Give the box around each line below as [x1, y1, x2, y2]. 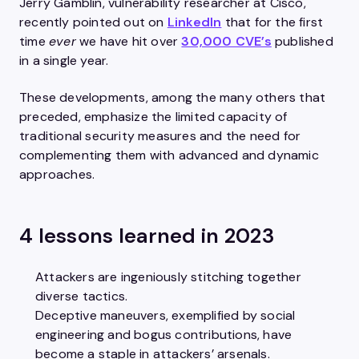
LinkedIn [167, 14, 222, 30]
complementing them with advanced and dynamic [19, 147, 319, 163]
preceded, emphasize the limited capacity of [19, 108, 288, 125]
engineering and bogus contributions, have [35, 326, 292, 343]
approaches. [19, 166, 95, 183]
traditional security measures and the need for [19, 127, 301, 144]
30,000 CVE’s [181, 33, 272, 50]
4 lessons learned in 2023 [19, 222, 274, 249]
